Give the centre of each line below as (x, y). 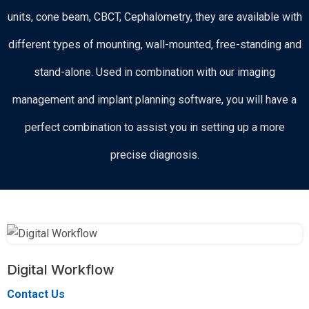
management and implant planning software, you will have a (154, 100)
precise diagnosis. (154, 155)
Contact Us (36, 294)
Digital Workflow (61, 270)
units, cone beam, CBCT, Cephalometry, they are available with (154, 17)
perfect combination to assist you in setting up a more (154, 127)
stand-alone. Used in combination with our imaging (154, 72)
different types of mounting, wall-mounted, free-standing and (154, 44)
